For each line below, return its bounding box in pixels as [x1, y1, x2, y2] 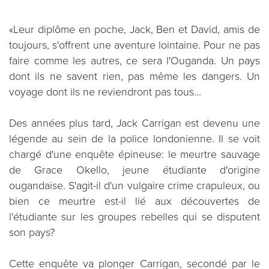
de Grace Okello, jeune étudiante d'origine [9, 163, 260, 177]
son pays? [9, 226, 55, 239]
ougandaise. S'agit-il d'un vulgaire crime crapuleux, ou [9, 179, 260, 192]
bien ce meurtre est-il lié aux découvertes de [9, 195, 260, 208]
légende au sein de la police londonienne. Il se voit [9, 132, 260, 145]
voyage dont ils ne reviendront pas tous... [9, 85, 201, 98]
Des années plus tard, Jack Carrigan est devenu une [9, 116, 260, 130]
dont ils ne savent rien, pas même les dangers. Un [9, 70, 260, 83]
